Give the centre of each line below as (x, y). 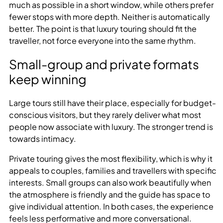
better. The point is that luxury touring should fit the (103, 28)
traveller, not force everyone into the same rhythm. (103, 40)
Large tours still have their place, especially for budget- (112, 103)
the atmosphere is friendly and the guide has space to (110, 195)
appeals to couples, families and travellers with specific (113, 171)
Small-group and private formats (104, 64)
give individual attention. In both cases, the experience (111, 207)
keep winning (48, 79)
